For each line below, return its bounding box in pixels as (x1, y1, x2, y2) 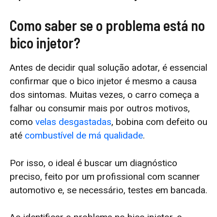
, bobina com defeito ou (111, 116, 207, 128)
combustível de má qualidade (25, 130, 143, 141)
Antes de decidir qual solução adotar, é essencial (10, 62, 207, 74)
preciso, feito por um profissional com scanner (10, 170, 200, 182)
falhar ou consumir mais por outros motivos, (10, 103, 190, 114)
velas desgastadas (35, 116, 111, 128)
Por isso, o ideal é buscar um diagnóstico (10, 157, 177, 169)
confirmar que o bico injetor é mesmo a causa (10, 76, 197, 87)
